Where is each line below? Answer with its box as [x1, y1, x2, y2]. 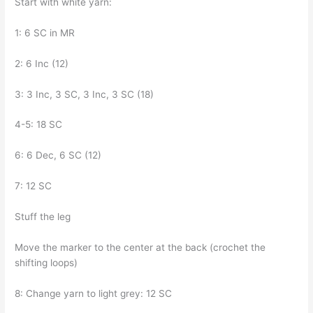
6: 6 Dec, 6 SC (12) [15, 150, 105, 161]
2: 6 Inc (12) [15, 57, 72, 69]
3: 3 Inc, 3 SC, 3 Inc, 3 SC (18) [15, 88, 157, 100]
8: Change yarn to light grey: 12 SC [15, 287, 175, 299]
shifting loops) [15, 256, 81, 268]
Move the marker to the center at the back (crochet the [15, 241, 266, 253]
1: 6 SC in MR [15, 27, 78, 38]
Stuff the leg [15, 211, 74, 223]
